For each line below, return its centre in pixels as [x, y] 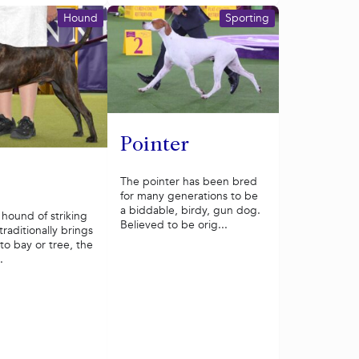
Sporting [247, 18]
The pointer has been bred [188, 181]
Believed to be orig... [173, 224]
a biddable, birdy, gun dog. [190, 210]
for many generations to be [189, 196]
